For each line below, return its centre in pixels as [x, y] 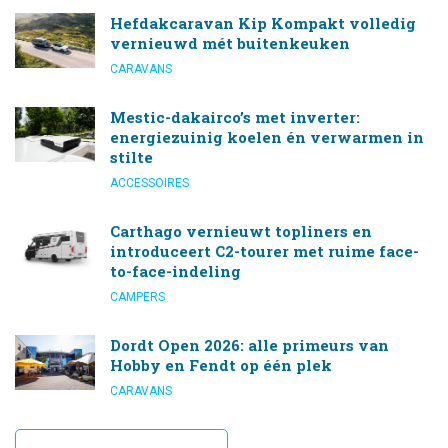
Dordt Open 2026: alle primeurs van [249, 344]
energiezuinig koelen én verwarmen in [267, 136]
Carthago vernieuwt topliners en [241, 230]
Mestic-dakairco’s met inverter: [235, 116]
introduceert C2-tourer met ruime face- [264, 250]
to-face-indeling [175, 270]
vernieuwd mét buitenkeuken [230, 42]
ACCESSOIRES [149, 182]
